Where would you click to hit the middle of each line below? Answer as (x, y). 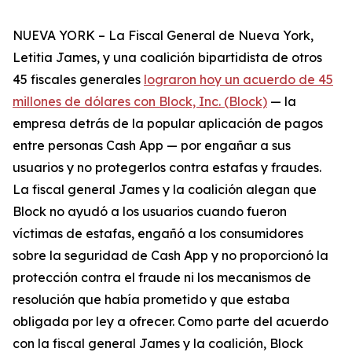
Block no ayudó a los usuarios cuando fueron (150, 211)
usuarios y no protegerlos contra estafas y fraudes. (167, 167)
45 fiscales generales (78, 79)
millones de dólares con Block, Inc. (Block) (140, 101)
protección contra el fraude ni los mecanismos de (162, 277)
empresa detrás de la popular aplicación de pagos (168, 123)
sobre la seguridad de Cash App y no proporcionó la (170, 255)
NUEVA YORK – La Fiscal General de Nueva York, (163, 35)
